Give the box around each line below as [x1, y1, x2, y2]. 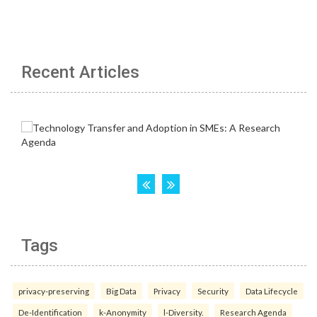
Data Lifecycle [246, 286, 298, 296]
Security [197, 286, 229, 296]
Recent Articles [21, 62, 139, 82]
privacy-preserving [18, 286, 89, 296]
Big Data [106, 286, 137, 296]
